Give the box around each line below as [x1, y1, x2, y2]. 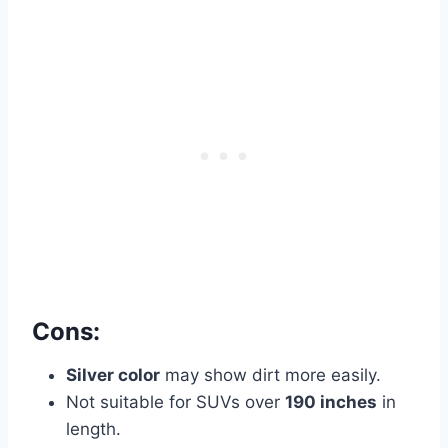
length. [66, 419, 121, 440]
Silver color [66, 365, 160, 386]
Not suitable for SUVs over [66, 392, 285, 413]
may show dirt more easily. [160, 365, 381, 386]
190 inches [285, 392, 377, 413]
